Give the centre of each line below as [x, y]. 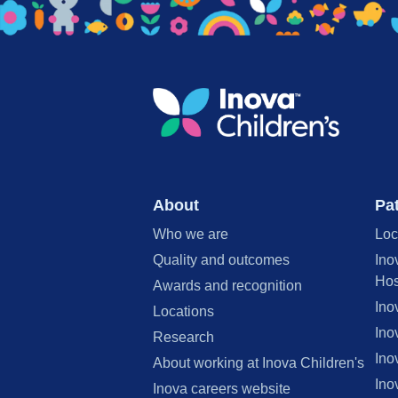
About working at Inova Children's [259, 363]
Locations [183, 312]
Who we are [191, 235]
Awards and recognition [227, 286]
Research [183, 338]
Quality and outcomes [221, 260]
